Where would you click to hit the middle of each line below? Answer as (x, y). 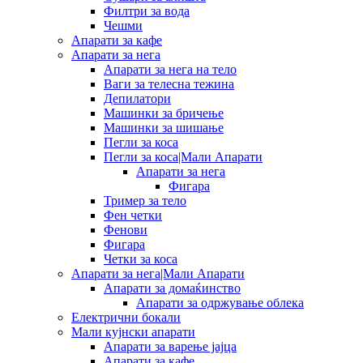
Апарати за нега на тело (170, 69)
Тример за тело (145, 200)
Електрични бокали (126, 317)
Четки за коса (141, 258)
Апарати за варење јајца (170, 346)
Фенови (126, 229)
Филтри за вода (147, 11)
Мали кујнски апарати (133, 331)
